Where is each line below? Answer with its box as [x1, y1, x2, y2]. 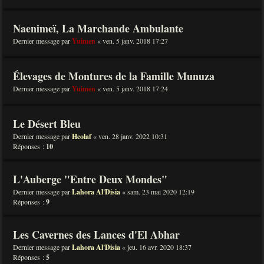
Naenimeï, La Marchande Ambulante [13, 21, 183, 36]
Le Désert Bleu [13, 116, 81, 131]
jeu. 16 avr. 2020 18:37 [127, 242, 192, 252]
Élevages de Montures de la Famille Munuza [13, 68, 214, 84]
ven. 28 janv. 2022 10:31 [98, 131, 167, 141]
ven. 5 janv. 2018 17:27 [103, 36, 168, 45]
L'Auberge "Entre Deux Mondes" [13, 171, 167, 187]
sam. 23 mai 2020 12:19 [127, 187, 194, 196]
